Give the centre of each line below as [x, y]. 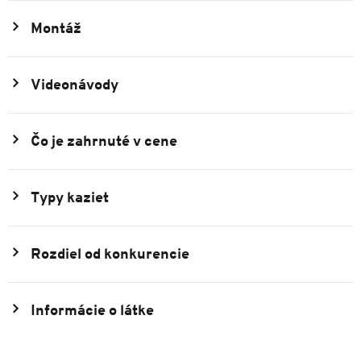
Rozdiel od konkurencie [110, 254]
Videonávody [75, 85]
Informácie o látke [92, 311]
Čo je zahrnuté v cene [104, 141]
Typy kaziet [70, 198]
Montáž [56, 29]
